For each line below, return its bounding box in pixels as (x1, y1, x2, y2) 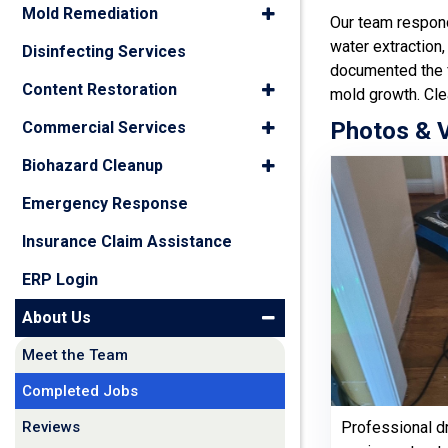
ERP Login (22, 270, 98, 289)
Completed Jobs (22, 382, 138, 400)
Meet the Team (22, 346, 128, 364)
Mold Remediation (22, 4, 158, 23)
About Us (22, 308, 91, 327)
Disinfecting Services (22, 42, 186, 61)
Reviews (22, 418, 80, 436)
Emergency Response (22, 194, 188, 213)
